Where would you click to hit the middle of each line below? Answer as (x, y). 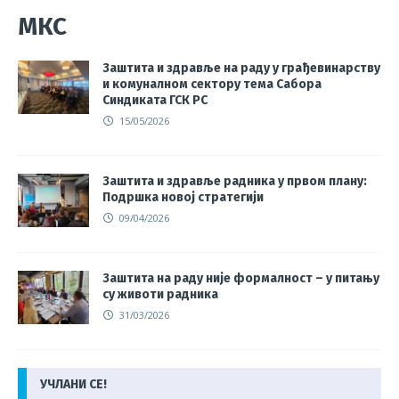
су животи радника (160, 294)
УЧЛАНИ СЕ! (73, 384)
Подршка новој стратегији (183, 197)
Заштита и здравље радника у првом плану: (235, 181)
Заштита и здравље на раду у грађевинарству (241, 68)
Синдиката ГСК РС (155, 100)
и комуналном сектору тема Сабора (212, 84)
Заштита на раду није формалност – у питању (241, 278)
